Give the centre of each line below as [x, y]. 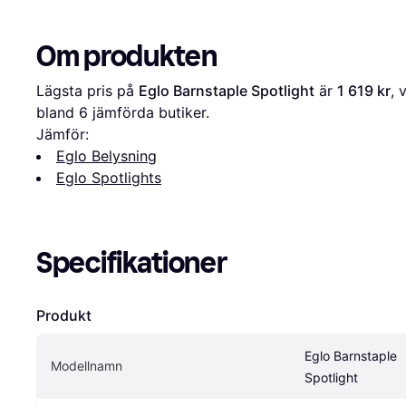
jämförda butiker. [149, 112]
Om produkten [127, 56]
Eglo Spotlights [109, 177]
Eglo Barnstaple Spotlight [227, 90]
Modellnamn [87, 365]
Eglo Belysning [106, 155]
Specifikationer [132, 262]
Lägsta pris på [87, 90]
